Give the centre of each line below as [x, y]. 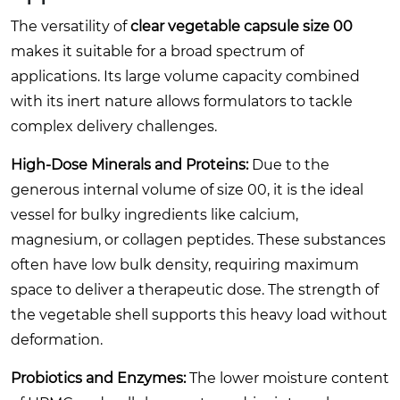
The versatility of [71, 26]
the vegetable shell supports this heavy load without [199, 314]
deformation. [57, 339]
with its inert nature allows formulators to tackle [182, 101]
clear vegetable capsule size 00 [242, 26]
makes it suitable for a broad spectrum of [157, 51]
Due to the [289, 164]
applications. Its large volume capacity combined [185, 76]
